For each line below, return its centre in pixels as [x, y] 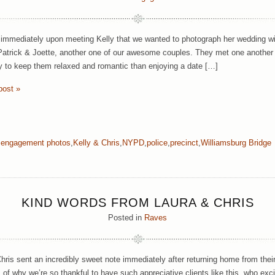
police [157, 143]
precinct [184, 143]
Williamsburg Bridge [236, 143]
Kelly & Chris [96, 143]
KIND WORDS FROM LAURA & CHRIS [137, 203]
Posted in [126, 218]
